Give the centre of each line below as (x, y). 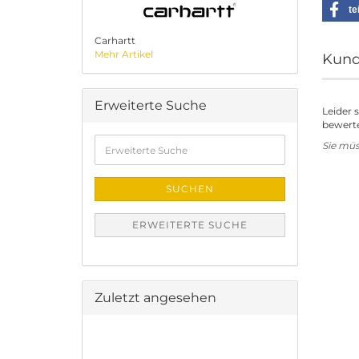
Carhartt (115, 40)
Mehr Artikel (124, 54)
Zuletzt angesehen (155, 298)
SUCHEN (190, 189)
